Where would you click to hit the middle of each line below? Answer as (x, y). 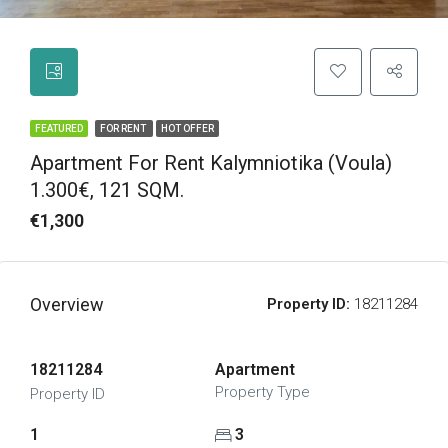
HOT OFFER (187, 128)
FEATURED (59, 128)
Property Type (262, 392)
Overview (67, 304)
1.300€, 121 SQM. (107, 190)
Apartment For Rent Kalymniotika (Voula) (211, 163)
